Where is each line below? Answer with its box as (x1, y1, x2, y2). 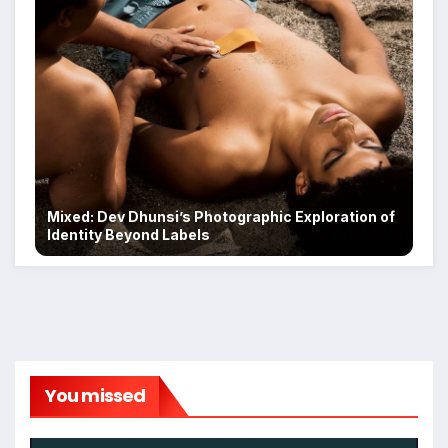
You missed (45, 382, 145, 408)
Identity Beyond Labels (47, 225, 210, 243)
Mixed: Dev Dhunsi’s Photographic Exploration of (47, 207, 395, 225)
